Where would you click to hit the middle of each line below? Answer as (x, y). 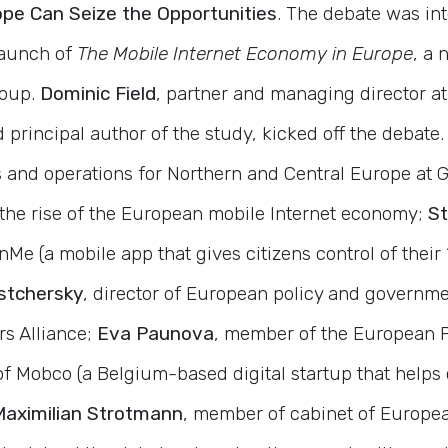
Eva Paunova (155, 334)
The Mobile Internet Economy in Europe (245, 54)
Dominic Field (95, 94)
